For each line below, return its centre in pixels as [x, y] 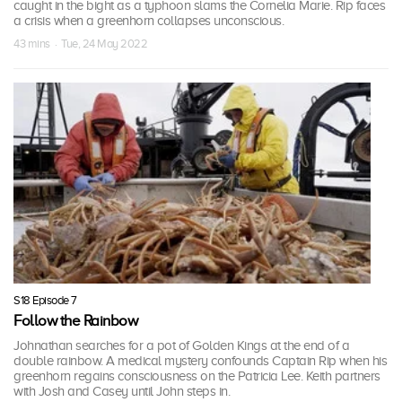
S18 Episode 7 [45, 301]
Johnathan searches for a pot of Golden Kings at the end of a [181, 346]
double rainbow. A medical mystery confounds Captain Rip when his [200, 361]
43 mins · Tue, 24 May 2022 [80, 44]
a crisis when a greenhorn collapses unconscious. [149, 21]
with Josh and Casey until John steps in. [122, 392]
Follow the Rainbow [75, 321]
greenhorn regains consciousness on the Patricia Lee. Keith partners [197, 376]
